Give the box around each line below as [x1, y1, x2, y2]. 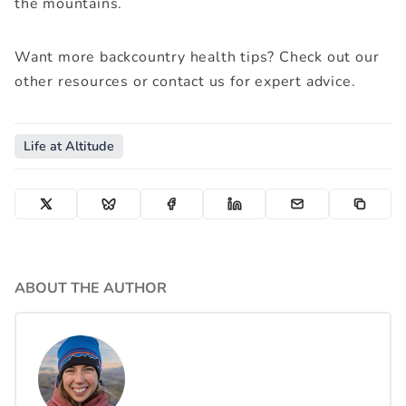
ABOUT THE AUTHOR [14, 278, 167, 299]
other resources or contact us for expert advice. [14, 72, 356, 92]
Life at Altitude [24, 136, 114, 155]
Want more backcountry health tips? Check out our [14, 47, 380, 67]
